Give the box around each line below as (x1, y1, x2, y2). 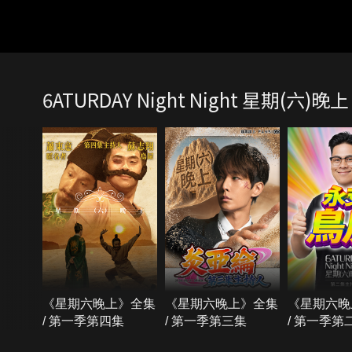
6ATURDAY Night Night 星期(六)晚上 (42, 86, 349, 113)
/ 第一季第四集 (42, 313, 124, 328)
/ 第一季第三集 (164, 313, 247, 328)
